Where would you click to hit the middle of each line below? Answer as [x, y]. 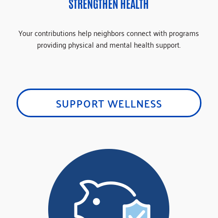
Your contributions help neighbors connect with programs [109, 33]
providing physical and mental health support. [109, 44]
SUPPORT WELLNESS [109, 103]
